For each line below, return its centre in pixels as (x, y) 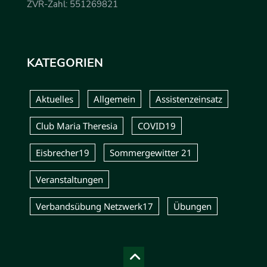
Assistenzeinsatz (189, 99)
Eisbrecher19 (63, 152)
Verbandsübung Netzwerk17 (94, 206)
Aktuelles (55, 99)
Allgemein (114, 99)
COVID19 (157, 125)
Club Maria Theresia (77, 125)
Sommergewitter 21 (151, 152)
